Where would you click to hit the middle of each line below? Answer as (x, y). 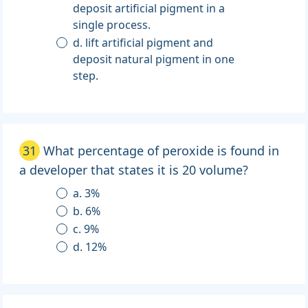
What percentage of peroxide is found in (161, 151)
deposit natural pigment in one (94, 59)
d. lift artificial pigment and (79, 43)
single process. (112, 25)
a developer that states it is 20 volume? (134, 170)
